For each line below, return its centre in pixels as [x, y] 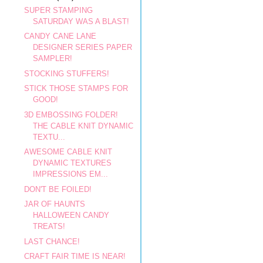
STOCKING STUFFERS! [67, 73]
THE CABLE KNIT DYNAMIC [83, 126]
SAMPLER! [53, 58]
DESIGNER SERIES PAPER [83, 47]
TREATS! [49, 226]
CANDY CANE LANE [60, 36]
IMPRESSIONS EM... [71, 174]
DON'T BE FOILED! [58, 189]
